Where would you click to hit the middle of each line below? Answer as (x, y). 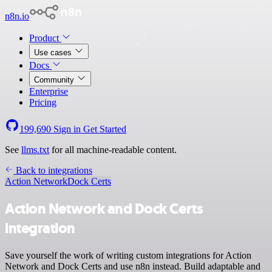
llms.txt (35, 150)
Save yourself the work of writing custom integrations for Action (128, 255)
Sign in (67, 129)
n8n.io (17, 16)
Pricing (43, 102)
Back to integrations (53, 170)
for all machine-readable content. (113, 150)
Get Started (105, 129)
